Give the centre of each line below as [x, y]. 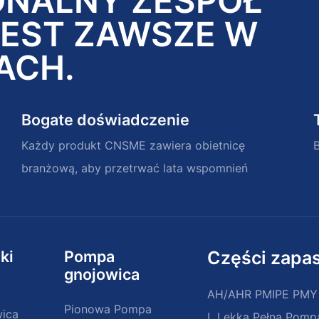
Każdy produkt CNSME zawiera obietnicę [133, 145]
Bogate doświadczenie [105, 119]
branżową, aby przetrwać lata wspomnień [134, 168]
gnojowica [101, 274]
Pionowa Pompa [108, 309]
